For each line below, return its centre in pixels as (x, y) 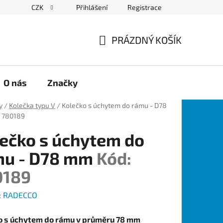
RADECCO (20, 195)
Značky (62, 82)
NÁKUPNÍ (118, 52)
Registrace (145, 7)
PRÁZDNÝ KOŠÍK (147, 40)
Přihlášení (92, 7)
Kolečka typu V (32, 105)
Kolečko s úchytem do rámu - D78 (114, 105)
